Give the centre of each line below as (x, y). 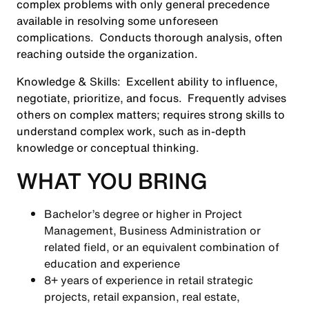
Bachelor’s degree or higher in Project (143, 214)
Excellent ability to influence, (199, 81)
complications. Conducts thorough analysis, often (150, 37)
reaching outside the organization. (107, 54)
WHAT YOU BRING (112, 181)
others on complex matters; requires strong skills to (151, 114)
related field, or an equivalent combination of (162, 247)
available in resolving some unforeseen (118, 21)
